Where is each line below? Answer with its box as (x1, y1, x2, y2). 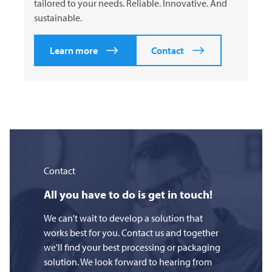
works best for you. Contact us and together (44, 226, 219, 239)
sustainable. (34, 12, 82, 24)
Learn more (50, 44, 98, 57)
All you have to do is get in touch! (44, 187, 212, 202)
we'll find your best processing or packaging (44, 241, 220, 254)
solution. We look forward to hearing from (44, 256, 212, 268)
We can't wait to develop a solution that (44, 212, 203, 225)
